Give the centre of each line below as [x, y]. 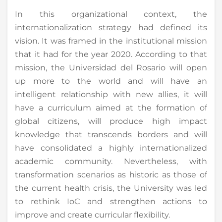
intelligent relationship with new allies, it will [111, 94]
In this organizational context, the [111, 14]
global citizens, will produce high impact [111, 121]
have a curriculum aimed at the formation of [111, 108]
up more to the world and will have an [111, 81]
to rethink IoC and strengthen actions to [111, 201]
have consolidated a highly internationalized [111, 148]
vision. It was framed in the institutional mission [111, 41]
